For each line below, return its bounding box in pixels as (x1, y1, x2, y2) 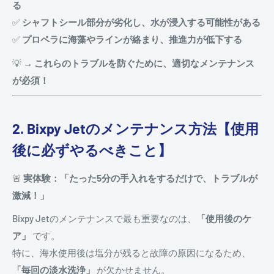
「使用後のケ (196, 213, 251, 224)
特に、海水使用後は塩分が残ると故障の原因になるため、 (12, 247, 251, 259)
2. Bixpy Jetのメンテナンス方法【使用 (12, 120, 259, 138)
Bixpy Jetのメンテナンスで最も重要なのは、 (12, 213, 196, 224)
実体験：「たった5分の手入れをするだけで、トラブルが (23, 172, 257, 183)
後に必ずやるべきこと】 (12, 141, 172, 159)
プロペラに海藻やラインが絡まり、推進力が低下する (22, 34, 242, 45)
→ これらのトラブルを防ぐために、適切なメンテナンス (23, 57, 254, 68)
